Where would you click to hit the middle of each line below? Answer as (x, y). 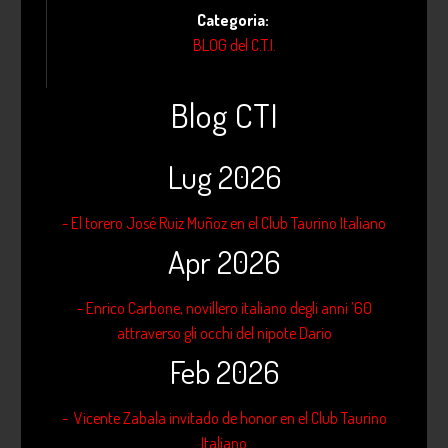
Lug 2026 (224, 177)
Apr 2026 (224, 262)
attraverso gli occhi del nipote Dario (224, 333)
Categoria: (234, 20)
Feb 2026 (224, 372)
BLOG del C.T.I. (234, 45)
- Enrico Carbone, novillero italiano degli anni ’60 (224, 308)
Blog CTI (224, 115)
